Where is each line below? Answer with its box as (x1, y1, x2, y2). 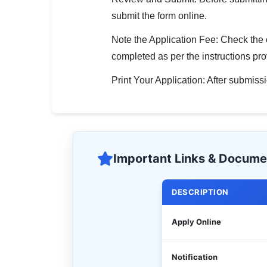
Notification (172, 252, 218, 262)
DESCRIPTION (172, 187, 229, 197)
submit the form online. (111, 11, 207, 21)
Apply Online (172, 217, 221, 226)
